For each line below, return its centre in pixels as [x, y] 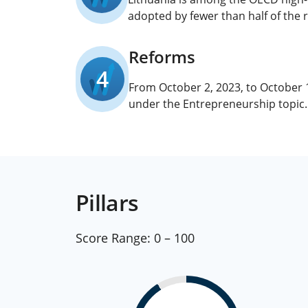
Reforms [162, 57]
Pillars [107, 202]
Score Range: [113, 238]
